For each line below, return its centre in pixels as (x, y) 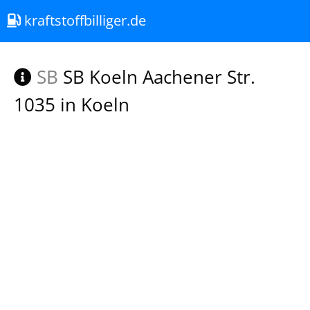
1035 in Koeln (72, 104)
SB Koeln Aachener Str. (157, 77)
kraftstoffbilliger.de (83, 20)
